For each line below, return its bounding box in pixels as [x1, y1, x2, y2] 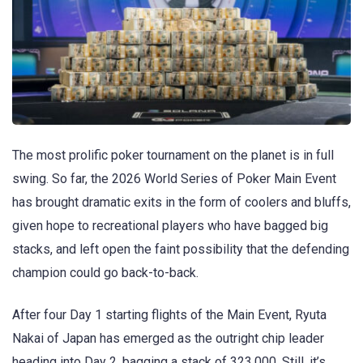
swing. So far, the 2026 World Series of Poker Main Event [12, 171, 336, 187]
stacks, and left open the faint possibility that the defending [12, 241, 349, 258]
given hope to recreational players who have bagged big [12, 218, 328, 234]
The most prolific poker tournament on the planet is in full [12, 147, 334, 164]
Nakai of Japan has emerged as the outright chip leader [12, 331, 324, 347]
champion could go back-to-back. [12, 265, 199, 281]
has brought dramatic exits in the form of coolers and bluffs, [12, 194, 351, 211]
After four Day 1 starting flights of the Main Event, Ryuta [12, 307, 327, 323]
